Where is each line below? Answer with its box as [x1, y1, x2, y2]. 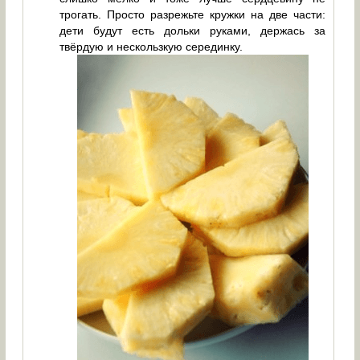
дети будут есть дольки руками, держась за [59, 23, 326, 37]
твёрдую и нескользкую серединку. [59, 39, 243, 53]
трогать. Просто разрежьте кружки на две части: [59, 7, 326, 21]
